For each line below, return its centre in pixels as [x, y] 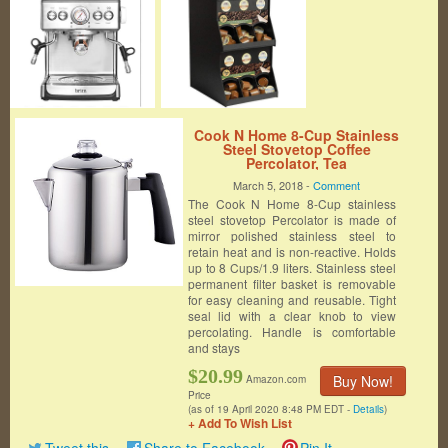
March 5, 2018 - [273, 185]
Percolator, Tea [297, 163]
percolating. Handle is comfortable [292, 331]
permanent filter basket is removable [292, 283]
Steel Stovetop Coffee [296, 149]
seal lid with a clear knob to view [292, 315]
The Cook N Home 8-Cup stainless [292, 203]
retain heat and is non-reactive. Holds [292, 251]
